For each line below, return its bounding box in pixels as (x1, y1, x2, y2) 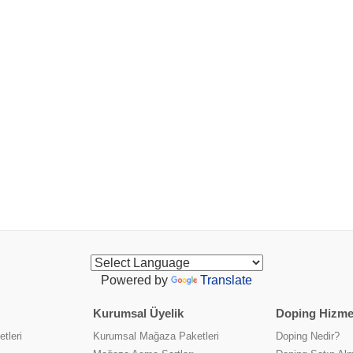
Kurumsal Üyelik (93, 307, 184, 320)
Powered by (101, 273, 171, 287)
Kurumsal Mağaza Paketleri (93, 330, 219, 342)
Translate (200, 273, 252, 287)
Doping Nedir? (276, 330, 340, 342)
